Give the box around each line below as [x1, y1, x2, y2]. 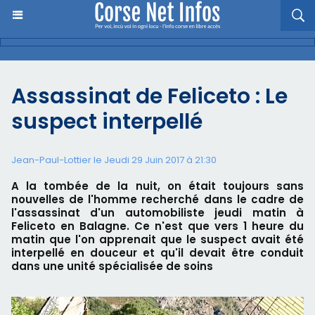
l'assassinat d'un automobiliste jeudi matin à [11, 205, 304, 220]
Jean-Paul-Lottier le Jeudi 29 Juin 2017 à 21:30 [11, 153, 217, 167]
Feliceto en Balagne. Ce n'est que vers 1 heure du [11, 219, 304, 233]
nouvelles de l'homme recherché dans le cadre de [11, 192, 304, 207]
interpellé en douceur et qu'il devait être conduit [11, 245, 304, 260]
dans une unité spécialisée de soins [11, 259, 213, 274]
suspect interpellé [11, 107, 202, 136]
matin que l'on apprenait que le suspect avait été [11, 232, 304, 247]
